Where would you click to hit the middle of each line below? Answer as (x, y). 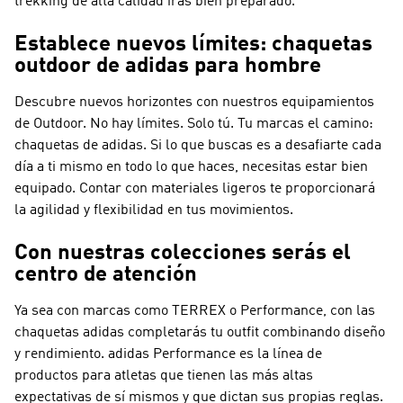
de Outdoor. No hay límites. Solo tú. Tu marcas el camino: (194, 124)
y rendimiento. (61, 354)
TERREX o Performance (247, 311)
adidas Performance (172, 354)
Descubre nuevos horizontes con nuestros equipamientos (194, 103)
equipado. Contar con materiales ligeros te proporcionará (195, 189)
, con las (349, 311)
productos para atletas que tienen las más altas (164, 376)
